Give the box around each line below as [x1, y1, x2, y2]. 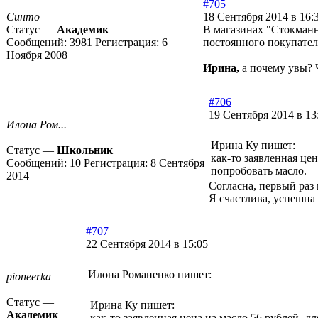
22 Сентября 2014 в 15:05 [86, 238, 208, 251]
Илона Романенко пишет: [88, 268, 212, 281]
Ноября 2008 [6, 49, 67, 62]
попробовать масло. [211, 165, 307, 177]
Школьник [57, 144, 113, 157]
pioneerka [6, 270, 51, 283]
